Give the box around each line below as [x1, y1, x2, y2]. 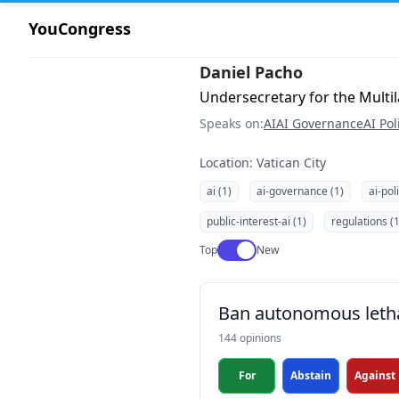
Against [354, 368, 395, 383]
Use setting [218, 240, 274, 255]
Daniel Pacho [199, 61, 303, 83]
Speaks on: [199, 115, 264, 132]
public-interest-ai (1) [207, 214, 306, 229]
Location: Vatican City [199, 154, 326, 171]
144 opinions [218, 330, 281, 346]
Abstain [290, 368, 331, 383]
